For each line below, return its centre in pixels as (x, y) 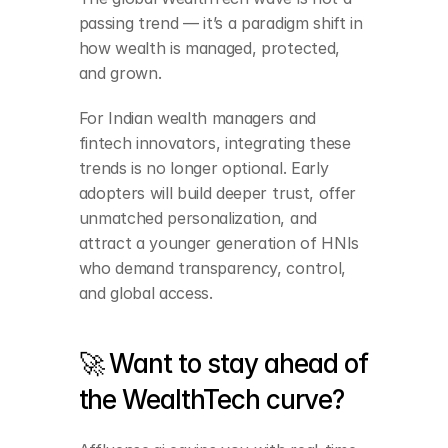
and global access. (145, 293)
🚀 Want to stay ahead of (223, 363)
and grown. (120, 73)
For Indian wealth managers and (197, 118)
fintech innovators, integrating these (214, 143)
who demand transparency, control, (212, 268)
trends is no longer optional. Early (203, 168)
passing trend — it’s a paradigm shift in (220, 23)
